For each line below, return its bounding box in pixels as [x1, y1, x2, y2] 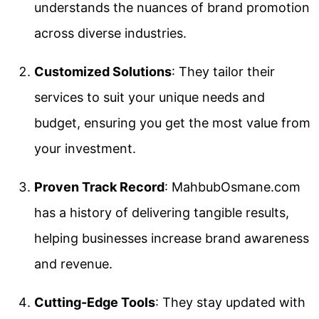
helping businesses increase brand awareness [34, 230, 309, 246]
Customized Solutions [34, 63, 172, 79]
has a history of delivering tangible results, [34, 204, 289, 220]
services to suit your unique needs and [34, 89, 265, 105]
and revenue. [34, 256, 113, 271]
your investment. [34, 140, 136, 156]
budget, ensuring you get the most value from [34, 115, 310, 130]
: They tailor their [172, 63, 275, 79]
